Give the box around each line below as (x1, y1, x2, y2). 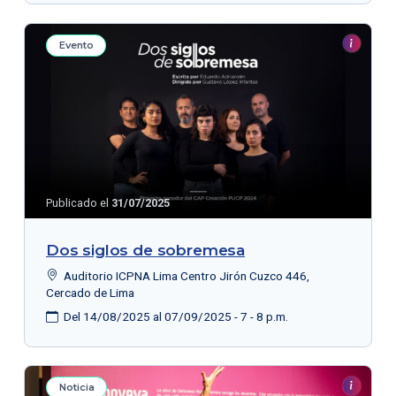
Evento (58, 38, 94, 51)
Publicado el (45, 196, 111, 210)
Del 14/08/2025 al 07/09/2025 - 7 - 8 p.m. (60, 309, 288, 324)
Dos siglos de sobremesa (45, 240, 246, 259)
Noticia (58, 381, 95, 394)
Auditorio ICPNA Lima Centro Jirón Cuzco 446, (60, 268, 309, 283)
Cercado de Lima (45, 285, 134, 300)
